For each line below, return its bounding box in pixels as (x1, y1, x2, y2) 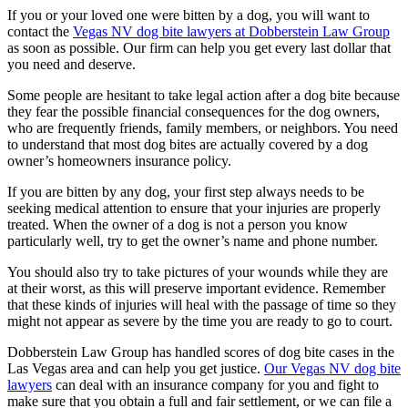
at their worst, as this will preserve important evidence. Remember (7, 280, 385, 296)
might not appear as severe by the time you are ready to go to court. (7, 312, 393, 329)
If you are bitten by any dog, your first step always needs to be (7, 183, 364, 199)
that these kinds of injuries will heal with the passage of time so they (7, 296, 396, 312)
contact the (7, 23, 73, 39)
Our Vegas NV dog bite (264, 360, 401, 376)
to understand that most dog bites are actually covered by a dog (7, 136, 368, 152)
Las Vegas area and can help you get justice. (7, 360, 264, 376)
